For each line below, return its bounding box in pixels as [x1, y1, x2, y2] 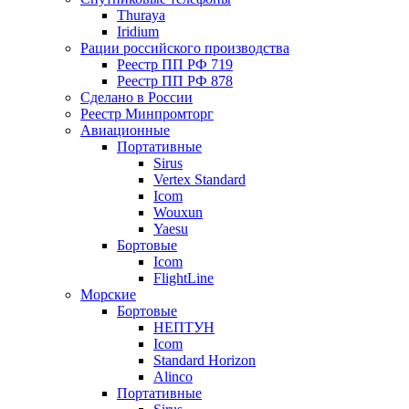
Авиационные [80, 122, 170, 139]
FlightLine [153, 270, 214, 287]
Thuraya [117, 7, 165, 24]
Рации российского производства [80, 40, 289, 57]
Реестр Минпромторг [80, 106, 214, 122]
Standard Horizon [153, 352, 256, 369]
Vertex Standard [153, 172, 246, 188]
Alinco [153, 369, 193, 385]
